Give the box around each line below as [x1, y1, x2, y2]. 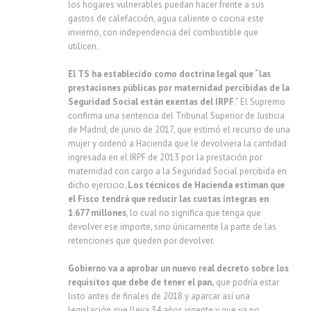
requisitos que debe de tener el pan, [68, 276, 214, 288]
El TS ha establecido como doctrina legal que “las [68, 68, 271, 80]
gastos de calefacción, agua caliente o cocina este [68, 12, 264, 24]
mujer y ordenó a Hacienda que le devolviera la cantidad [68, 137, 287, 149]
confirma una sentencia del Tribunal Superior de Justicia [68, 110, 285, 121]
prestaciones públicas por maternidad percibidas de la [68, 82, 289, 94]
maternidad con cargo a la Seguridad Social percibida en [68, 165, 287, 177]
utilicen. [68, 40, 99, 52]
